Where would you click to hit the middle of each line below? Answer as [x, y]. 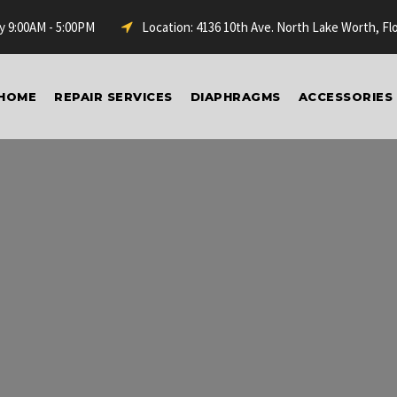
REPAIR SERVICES [113, 97]
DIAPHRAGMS [235, 97]
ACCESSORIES [345, 97]
